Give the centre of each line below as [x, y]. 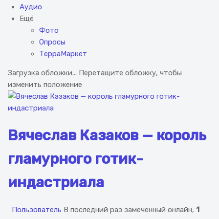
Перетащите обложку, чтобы [130, 73]
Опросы [52, 42]
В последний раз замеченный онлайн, [130, 210]
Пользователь [36, 210]
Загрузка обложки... [42, 73]
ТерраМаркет [63, 54]
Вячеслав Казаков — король [107, 136]
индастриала [56, 183]
